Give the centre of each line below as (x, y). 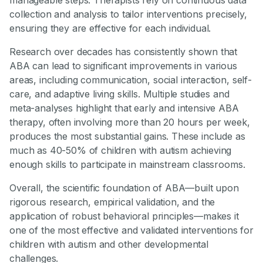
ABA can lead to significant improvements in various (123, 65)
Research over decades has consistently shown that (124, 51)
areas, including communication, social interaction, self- (131, 80)
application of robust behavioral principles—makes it (124, 216)
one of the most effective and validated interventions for (131, 230)
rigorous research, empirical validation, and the (112, 202)
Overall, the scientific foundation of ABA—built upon (124, 188)
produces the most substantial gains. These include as (127, 136)
